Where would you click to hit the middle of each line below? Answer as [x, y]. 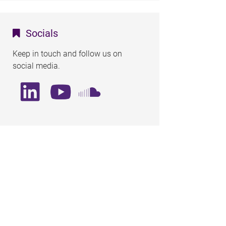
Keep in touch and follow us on [67, 53]
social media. [36, 66]
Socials [42, 33]
